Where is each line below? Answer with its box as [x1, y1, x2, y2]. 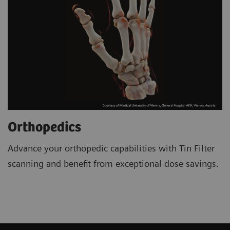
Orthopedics [8, 119, 81, 136]
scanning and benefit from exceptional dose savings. [8, 158, 219, 169]
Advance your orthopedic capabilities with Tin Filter [8, 142, 215, 154]
